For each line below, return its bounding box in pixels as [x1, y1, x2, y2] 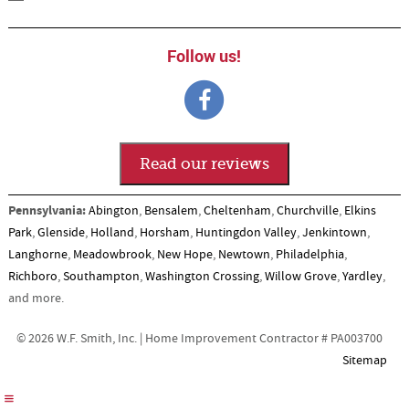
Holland [89, 224, 134, 241]
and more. [7, 289, 64, 307]
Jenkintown [301, 224, 367, 241]
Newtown [217, 246, 270, 263]
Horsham [139, 224, 190, 241]
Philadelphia [275, 246, 344, 263]
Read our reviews [139, 154, 269, 173]
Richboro [7, 267, 58, 285]
